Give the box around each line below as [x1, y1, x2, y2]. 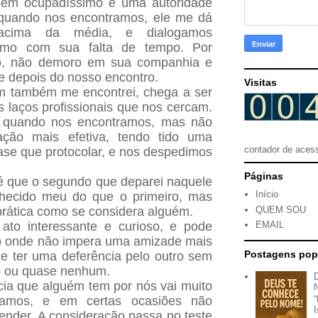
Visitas [244, 77, 277, 88]
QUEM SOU [256, 204, 307, 215]
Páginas [244, 170, 283, 182]
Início [256, 189, 279, 200]
